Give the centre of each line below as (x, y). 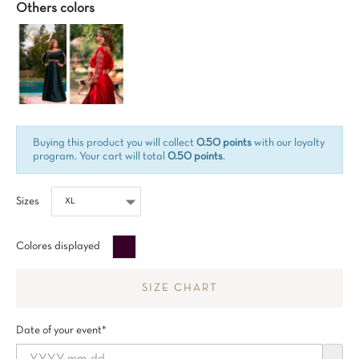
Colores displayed (58, 246)
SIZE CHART (179, 288)
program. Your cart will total (100, 157)
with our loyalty (288, 143)
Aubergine (159, 242)
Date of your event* (61, 331)
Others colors (55, 8)
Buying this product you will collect (115, 143)
